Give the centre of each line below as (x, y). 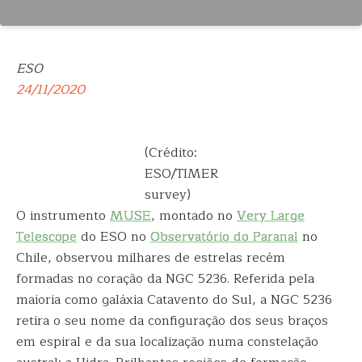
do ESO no (114, 237)
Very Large (271, 216)
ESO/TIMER (181, 174)
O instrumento (63, 216)
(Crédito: (170, 153)
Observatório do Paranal (224, 237)
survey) (167, 195)
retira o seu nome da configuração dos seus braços (172, 321)
